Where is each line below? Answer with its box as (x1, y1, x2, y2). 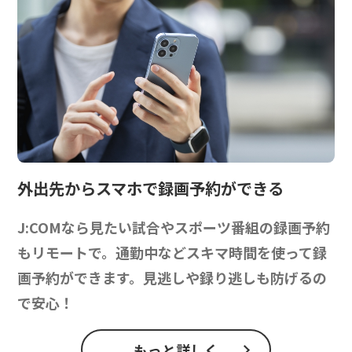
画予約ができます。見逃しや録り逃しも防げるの (17, 267, 328, 288)
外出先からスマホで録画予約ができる (17, 177, 284, 200)
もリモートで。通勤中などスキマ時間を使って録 (17, 242, 328, 263)
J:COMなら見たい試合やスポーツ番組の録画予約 (17, 217, 331, 238)
